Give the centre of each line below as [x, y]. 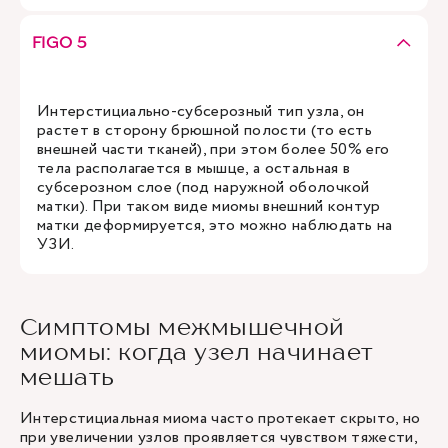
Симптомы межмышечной [182, 326]
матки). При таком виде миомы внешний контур [209, 206]
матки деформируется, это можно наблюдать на [215, 225]
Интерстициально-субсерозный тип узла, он [201, 111]
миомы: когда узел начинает [197, 351]
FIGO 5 [59, 42]
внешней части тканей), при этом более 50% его [213, 149]
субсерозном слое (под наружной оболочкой [203, 187]
